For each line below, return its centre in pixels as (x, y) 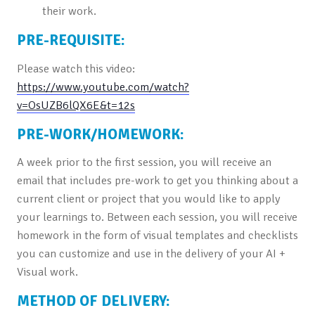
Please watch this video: (76, 68)
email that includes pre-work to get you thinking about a (157, 181)
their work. (69, 11)
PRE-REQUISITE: (71, 40)
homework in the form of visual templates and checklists (157, 236)
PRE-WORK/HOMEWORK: (100, 134)
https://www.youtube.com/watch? (103, 86)
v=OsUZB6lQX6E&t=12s (76, 105)
